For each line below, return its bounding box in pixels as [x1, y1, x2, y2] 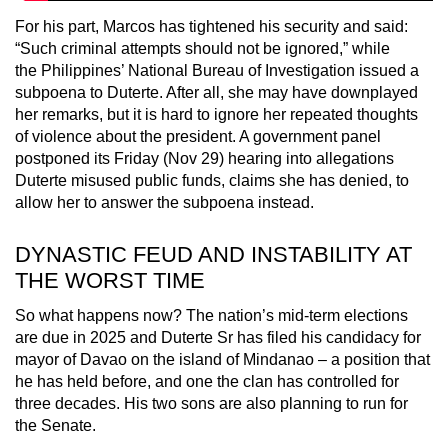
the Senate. [15, 416, 96, 434]
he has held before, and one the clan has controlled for [15, 372, 399, 390]
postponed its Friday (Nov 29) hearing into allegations [15, 149, 394, 167]
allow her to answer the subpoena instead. [15, 193, 314, 211]
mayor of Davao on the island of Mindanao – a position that [15, 350, 430, 368]
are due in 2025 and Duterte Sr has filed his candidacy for [15, 328, 421, 346]
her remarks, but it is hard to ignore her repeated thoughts [15, 105, 418, 123]
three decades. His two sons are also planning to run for [15, 394, 408, 412]
